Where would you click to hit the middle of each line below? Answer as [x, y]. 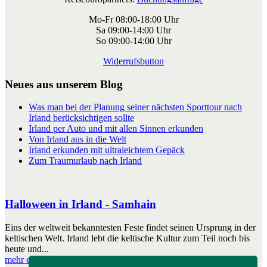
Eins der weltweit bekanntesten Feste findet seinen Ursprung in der [130, 227]
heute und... [27, 249]
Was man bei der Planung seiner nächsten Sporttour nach [135, 107]
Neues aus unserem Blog [64, 84]
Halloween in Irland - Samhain [80, 204]
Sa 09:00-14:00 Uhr [133, 30]
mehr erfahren [31, 259]
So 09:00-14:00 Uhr [133, 41]
